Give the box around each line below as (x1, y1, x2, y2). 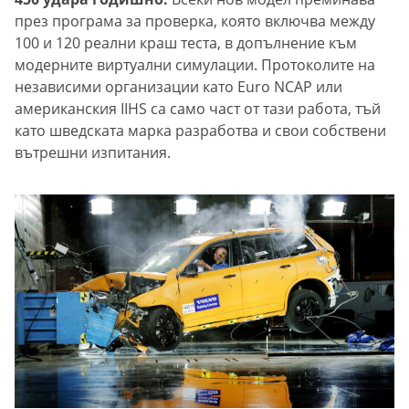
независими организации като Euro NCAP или (15, 77, 342, 98)
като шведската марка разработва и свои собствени (15, 121, 386, 142)
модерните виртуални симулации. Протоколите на (15, 55, 375, 76)
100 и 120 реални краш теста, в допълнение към (15, 33, 357, 54)
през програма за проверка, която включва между (15, 11, 375, 32)
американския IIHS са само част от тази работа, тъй (15, 99, 381, 120)
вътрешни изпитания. (15, 142, 171, 163)
